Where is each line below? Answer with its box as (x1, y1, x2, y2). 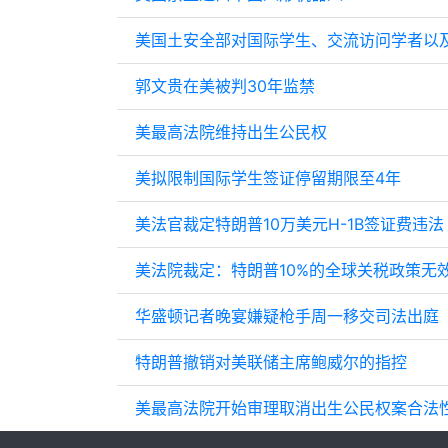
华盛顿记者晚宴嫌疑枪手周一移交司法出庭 (134, 306, 439, 327)
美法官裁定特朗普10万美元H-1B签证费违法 (134, 214, 444, 235)
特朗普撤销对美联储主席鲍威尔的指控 (134, 352, 407, 373)
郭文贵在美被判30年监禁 (134, 76, 315, 97)
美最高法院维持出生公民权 (134, 122, 327, 143)
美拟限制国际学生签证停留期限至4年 (134, 168, 401, 189)
